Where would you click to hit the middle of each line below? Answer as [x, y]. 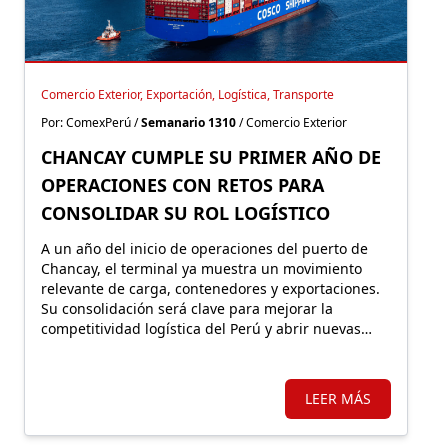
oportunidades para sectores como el [166, 348]
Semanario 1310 [188, 122]
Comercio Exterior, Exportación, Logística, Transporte [187, 94]
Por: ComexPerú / [91, 122]
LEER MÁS [338, 398]
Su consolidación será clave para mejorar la [187, 308]
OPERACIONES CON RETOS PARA [182, 185]
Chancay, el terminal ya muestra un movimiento [201, 268]
